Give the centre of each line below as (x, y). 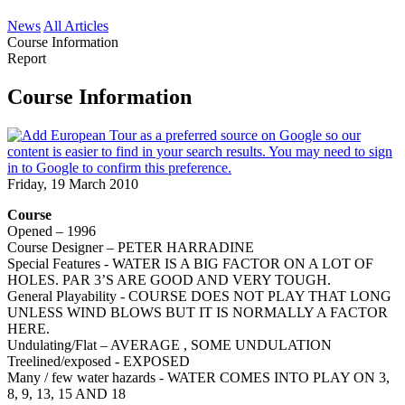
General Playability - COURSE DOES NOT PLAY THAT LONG (199, 296)
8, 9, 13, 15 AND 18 (66, 393)
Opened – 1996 (52, 231)
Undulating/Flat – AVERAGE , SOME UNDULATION (170, 344)
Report (27, 58)
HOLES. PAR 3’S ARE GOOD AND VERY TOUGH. (169, 279)
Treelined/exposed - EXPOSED (99, 361)
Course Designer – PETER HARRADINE (131, 247)
